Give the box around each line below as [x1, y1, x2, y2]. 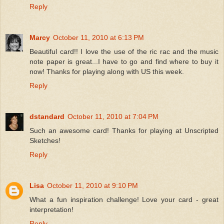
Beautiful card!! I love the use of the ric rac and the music [29, 47, 218, 55]
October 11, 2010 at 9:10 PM [47, 181, 138, 189]
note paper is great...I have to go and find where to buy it [29, 57, 218, 65]
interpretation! [29, 205, 73, 213]
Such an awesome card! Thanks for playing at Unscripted [29, 126, 218, 134]
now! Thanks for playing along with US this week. [29, 67, 184, 75]
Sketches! [29, 136, 60, 144]
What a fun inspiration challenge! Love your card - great [29, 195, 218, 203]
